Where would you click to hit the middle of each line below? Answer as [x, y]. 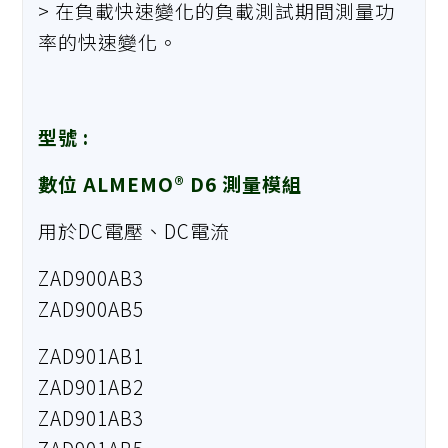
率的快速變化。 [108, 42]
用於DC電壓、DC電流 [134, 230]
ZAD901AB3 [91, 418]
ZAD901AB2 [91, 387]
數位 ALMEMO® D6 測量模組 [170, 183]
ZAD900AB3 [91, 277]
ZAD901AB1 [91, 356]
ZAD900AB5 [91, 308]
